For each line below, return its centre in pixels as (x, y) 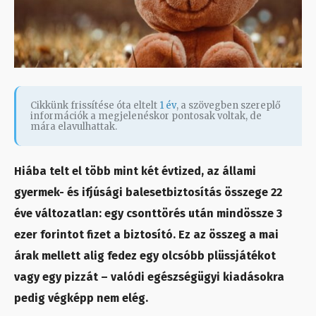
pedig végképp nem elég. (81, 298)
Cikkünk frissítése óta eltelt (95, 106)
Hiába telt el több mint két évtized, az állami (135, 171)
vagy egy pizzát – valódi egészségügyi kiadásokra (149, 277)
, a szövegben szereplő (229, 106)
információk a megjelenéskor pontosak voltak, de (146, 116)
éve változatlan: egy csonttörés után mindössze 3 (148, 214)
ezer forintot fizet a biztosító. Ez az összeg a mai (146, 235)
